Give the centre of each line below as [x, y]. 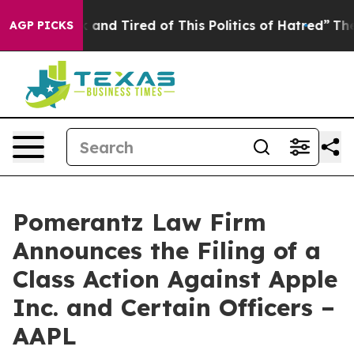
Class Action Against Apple [175, 279]
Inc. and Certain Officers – [174, 307]
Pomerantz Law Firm [139, 222]
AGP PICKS [41, 25]
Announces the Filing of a [167, 250]
